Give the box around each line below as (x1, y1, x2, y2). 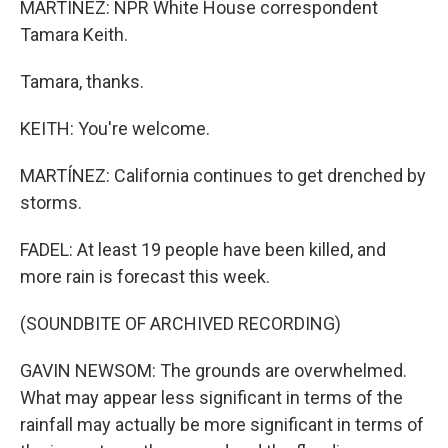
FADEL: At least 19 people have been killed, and (20, 239, 386, 260)
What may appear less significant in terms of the (20, 387, 403, 408)
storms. (20, 192, 82, 213)
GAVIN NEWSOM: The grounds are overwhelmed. (20, 360, 407, 381)
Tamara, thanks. (20, 71, 144, 92)
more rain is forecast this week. (20, 266, 270, 287)
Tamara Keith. (20, 24, 128, 45)
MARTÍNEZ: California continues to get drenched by (20, 165, 426, 186)
